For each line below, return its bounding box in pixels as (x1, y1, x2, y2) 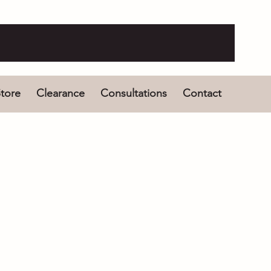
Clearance (36, 87, 85, 100)
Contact (182, 87, 221, 100)
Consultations (100, 87, 167, 100)
